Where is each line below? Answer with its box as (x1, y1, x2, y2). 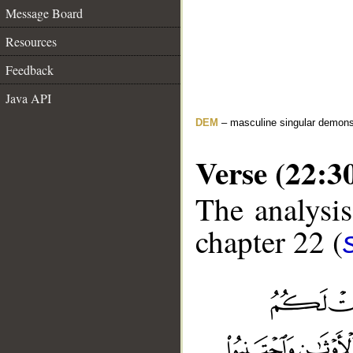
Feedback (6, 61, 54, 78)
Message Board (6, 5, 83, 21)
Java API (6, 90, 51, 106)
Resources (6, 33, 57, 50)
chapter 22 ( (195, 221, 343, 262)
